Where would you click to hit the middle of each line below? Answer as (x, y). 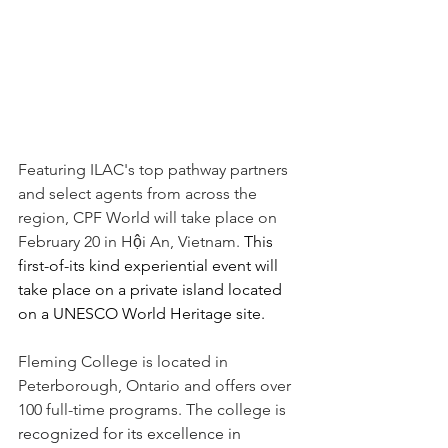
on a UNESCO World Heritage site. (141, 313)
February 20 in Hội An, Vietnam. (131, 241)
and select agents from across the (139, 193)
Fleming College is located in (125, 361)
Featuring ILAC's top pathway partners (155, 169)
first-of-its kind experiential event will (150, 265)
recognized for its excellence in (131, 433)
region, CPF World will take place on (149, 217)
